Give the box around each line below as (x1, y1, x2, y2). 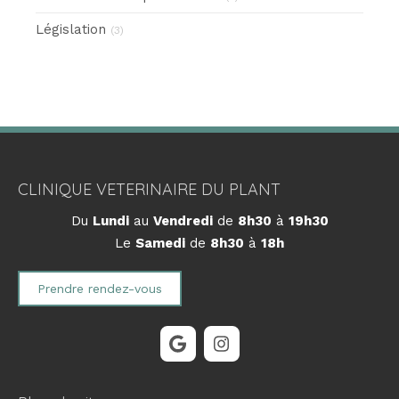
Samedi (135, 234, 185, 251)
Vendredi (152, 212, 213, 229)
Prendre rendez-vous (37, 281, 162, 296)
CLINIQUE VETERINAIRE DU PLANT (18, 178, 281, 199)
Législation (36, 20, 106, 37)
